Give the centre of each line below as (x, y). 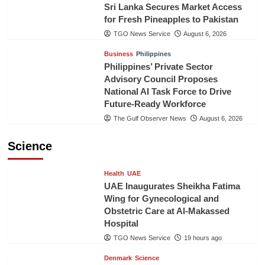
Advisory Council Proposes (161, 79)
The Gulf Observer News (150, 118)
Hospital (121, 223)
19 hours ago (203, 238)
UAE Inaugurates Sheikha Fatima (172, 186)
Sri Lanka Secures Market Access (173, 7)
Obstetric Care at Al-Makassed (167, 211)
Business (118, 54)
